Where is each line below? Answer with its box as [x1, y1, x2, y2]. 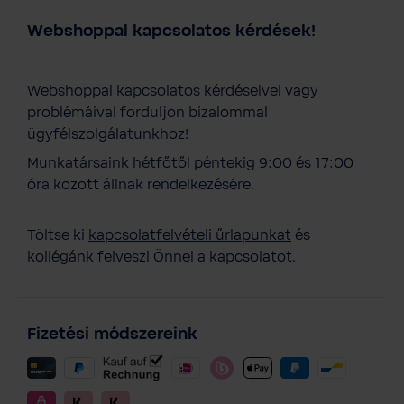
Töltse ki [27, 227, 88, 244]
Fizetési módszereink [27, 326, 197, 344]
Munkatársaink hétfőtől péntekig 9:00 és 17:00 [27, 155, 353, 172]
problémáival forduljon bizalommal [27, 105, 268, 122]
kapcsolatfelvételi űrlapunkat [88, 227, 291, 244]
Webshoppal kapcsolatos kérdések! [27, 23, 316, 41]
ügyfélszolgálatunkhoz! [27, 126, 188, 143]
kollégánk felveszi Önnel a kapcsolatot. [27, 249, 296, 266]
